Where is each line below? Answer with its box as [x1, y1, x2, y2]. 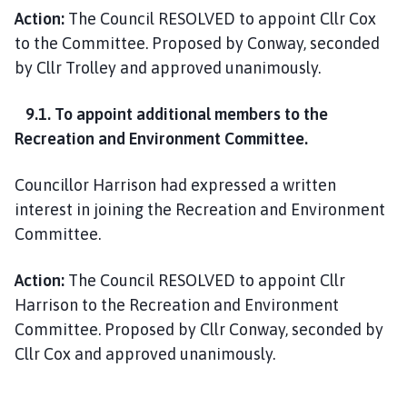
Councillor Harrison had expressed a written [15, 174, 336, 194]
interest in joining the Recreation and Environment [15, 199, 385, 219]
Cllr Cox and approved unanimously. [15, 343, 275, 363]
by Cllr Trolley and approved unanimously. [15, 57, 321, 77]
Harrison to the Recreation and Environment [15, 294, 339, 314]
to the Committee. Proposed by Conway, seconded [15, 33, 380, 53]
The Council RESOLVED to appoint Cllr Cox [65, 8, 376, 28]
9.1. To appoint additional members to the [15, 104, 328, 124]
